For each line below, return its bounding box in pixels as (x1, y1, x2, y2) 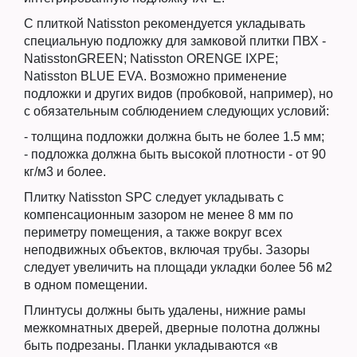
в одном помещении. (24, 278, 147, 292)
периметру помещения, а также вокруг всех (24, 226, 282, 240)
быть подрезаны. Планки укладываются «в (24, 339, 278, 353)
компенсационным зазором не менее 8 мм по (24, 208, 293, 222)
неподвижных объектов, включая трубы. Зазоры (24, 243, 310, 257)
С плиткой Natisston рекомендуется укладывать (24, 17, 305, 31)
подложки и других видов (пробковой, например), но (24, 87, 333, 101)
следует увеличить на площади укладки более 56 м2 (24, 261, 332, 275)
